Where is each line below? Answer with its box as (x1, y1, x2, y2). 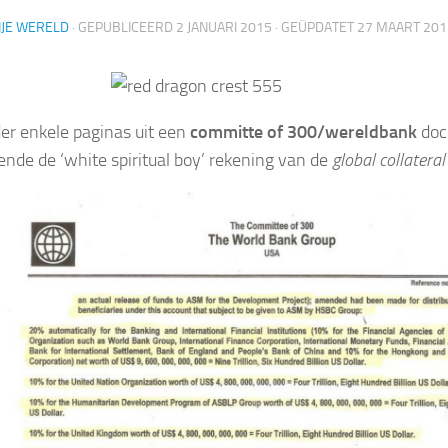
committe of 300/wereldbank (190, 120, 417, 143)
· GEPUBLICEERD (72, 18, 176, 36)
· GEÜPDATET (272, 18, 357, 36)
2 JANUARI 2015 (176, 18, 272, 36)
